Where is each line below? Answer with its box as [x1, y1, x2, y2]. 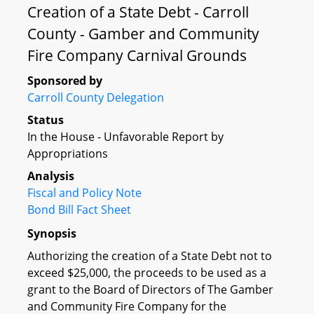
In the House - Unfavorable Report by [27, 129, 224, 144]
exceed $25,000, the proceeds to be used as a [27, 264, 266, 280]
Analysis [27, 168, 74, 184]
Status [27, 112, 64, 128]
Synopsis [27, 225, 76, 241]
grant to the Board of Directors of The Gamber [27, 281, 273, 297]
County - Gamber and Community [27, 24, 259, 43]
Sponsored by [27, 73, 102, 88]
